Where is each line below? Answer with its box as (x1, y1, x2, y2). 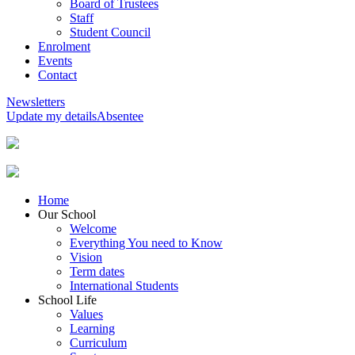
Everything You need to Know (70, 236, 223, 250)
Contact (38, 68, 77, 82)
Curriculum (70, 336, 127, 349)
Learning (70, 322, 115, 335)
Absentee (97, 109, 143, 123)
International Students (70, 279, 178, 292)
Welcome (70, 222, 116, 235)
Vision (70, 250, 102, 264)
